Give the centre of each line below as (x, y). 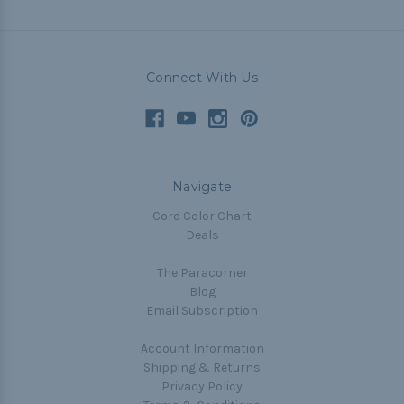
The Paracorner (202, 273)
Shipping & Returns (202, 368)
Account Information (202, 349)
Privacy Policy (202, 387)
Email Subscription (202, 311)
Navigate (202, 187)
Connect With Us (202, 78)
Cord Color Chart (202, 216)
